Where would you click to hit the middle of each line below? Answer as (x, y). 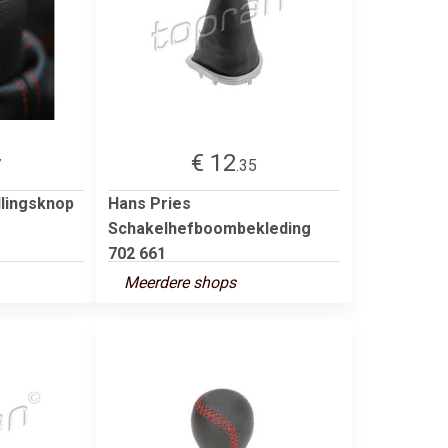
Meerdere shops (180, 282)
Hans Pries (149, 203)
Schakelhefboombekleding (209, 228)
